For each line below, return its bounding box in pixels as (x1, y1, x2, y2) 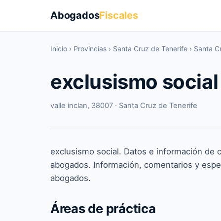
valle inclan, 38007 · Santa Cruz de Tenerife (50, 101, 197, 110)
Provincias (74, 44, 107, 53)
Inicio (50, 44, 67, 53)
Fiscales (99, 9, 138, 21)
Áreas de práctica (50, 201, 156, 216)
